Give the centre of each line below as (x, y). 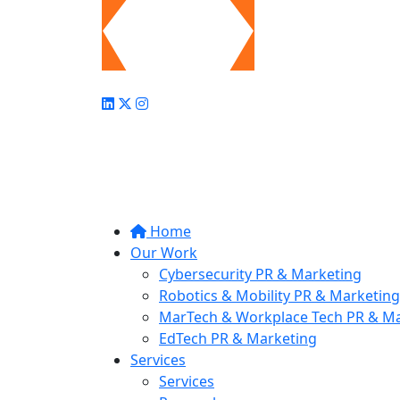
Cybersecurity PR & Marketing (260, 274)
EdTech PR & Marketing (238, 338)
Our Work (164, 252)
